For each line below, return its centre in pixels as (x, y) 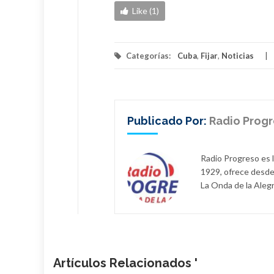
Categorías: (148, 55)
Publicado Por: (168, 120)
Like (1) (146, 10)
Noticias (238, 55)
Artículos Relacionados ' (125, 263)
